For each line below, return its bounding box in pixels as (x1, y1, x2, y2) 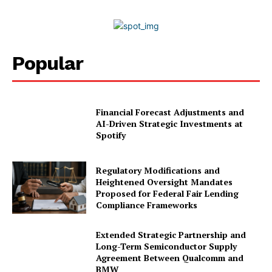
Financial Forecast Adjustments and (96, 106, 245, 118)
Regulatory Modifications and (96, 164, 220, 176)
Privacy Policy (18, 16, 77, 27)
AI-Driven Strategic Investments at (96, 117, 243, 129)
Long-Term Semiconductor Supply (96, 240, 237, 252)
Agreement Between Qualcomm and (96, 251, 244, 263)
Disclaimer (18, 35, 64, 46)
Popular (12, 52, 83, 75)
